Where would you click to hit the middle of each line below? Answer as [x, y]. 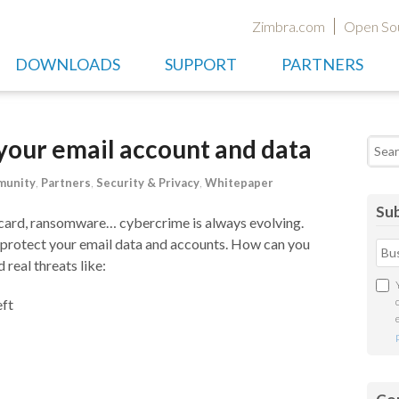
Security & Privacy [148, 183]
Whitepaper [239, 183]
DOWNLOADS [68, 64]
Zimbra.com [289, 26]
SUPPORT [201, 64]
